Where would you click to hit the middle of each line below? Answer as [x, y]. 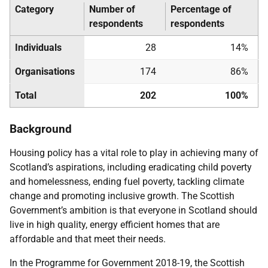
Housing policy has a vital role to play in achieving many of [134, 153]
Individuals [38, 48]
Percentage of [201, 9]
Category [34, 9]
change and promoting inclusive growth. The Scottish [122, 196]
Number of [112, 9]
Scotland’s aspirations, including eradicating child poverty [131, 167]
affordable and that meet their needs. [89, 239]
